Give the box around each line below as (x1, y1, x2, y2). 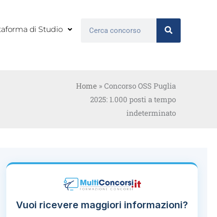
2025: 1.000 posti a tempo (90, 94, 176, 104)
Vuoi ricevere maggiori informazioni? (16, 199, 188, 211)
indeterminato (126, 108, 176, 118)
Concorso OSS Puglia (104, 81, 176, 91)
